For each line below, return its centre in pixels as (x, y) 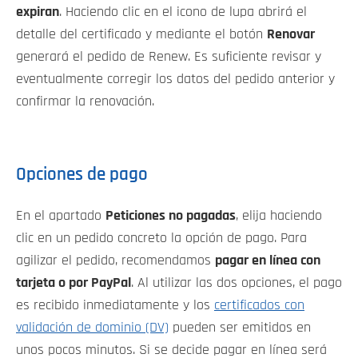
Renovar (291, 35)
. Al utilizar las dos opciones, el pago (237, 283)
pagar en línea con (268, 261)
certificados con (259, 306)
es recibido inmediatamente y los (115, 306)
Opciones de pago (82, 175)
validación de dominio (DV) (92, 328)
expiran (38, 12)
